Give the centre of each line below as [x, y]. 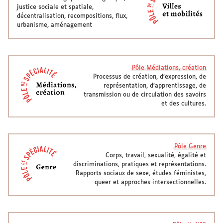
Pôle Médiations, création [169, 68]
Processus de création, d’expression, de [150, 77]
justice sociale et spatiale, [55, 7]
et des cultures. [184, 104]
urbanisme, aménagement [55, 25]
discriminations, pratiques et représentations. [140, 165]
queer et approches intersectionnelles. [150, 183]
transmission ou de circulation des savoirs [145, 95]
